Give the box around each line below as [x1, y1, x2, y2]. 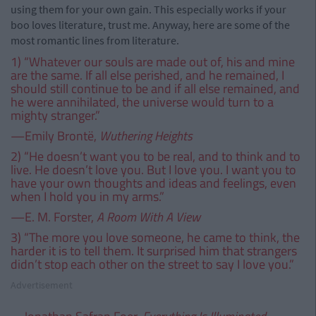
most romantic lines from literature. [11, 33, 179, 47]
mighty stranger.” [11, 106, 100, 125]
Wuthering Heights [99, 126, 193, 145]
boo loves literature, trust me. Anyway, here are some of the [11, 18, 290, 32]
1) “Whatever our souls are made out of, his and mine [11, 52, 295, 71]
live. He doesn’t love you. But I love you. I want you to [11, 160, 296, 179]
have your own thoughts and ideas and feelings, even [11, 174, 296, 193]
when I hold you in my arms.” [11, 187, 164, 206]
